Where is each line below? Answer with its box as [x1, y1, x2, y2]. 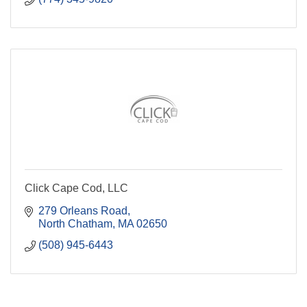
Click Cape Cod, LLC [25, 182, 128, 195]
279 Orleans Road [38, 205, 127, 217]
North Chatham [38, 218, 112, 230]
